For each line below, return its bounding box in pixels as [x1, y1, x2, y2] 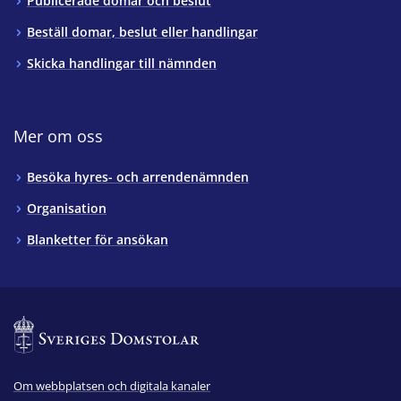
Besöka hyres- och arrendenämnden [27, 168, 249, 186]
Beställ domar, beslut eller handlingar [27, 23, 258, 41]
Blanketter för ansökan [27, 231, 168, 249]
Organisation [27, 200, 107, 218]
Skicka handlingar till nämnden [27, 55, 217, 73]
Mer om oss [13, 125, 103, 148]
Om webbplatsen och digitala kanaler [13, 378, 210, 395]
